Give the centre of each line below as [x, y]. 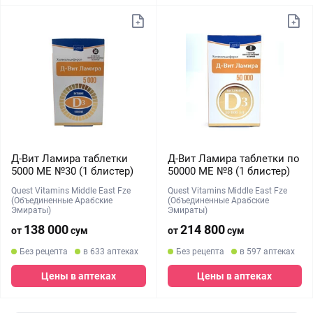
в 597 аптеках [267, 252]
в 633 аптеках [111, 252]
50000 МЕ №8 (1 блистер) [228, 171]
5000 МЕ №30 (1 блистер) [72, 171]
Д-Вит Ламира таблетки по [233, 159]
